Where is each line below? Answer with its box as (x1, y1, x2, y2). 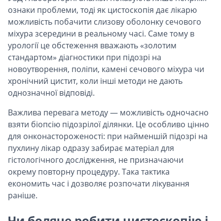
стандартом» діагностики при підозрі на (8, 52, 161, 63)
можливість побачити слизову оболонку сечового (8, 16, 201, 28)
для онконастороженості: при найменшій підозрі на (8, 131, 208, 142)
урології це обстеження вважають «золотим (8, 40, 177, 51)
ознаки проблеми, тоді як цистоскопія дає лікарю (8, 4, 197, 16)
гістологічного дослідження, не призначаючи (8, 154, 184, 166)
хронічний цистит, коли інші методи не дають (8, 75, 183, 87)
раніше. (8, 190, 37, 201)
